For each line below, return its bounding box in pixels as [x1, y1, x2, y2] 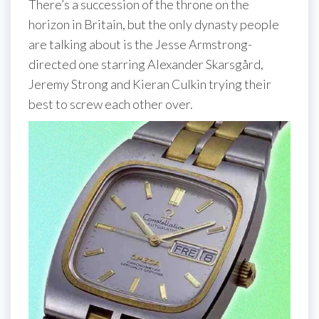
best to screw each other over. [28, 96, 193, 113]
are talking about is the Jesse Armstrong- [28, 36, 252, 53]
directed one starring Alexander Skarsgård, [28, 56, 263, 73]
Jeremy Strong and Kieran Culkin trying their [28, 76, 271, 93]
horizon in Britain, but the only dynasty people [28, 16, 279, 33]
